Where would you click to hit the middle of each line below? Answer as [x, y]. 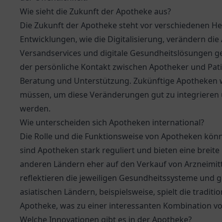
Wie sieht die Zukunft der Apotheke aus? [95, 11]
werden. [35, 109]
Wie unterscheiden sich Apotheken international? [112, 122]
